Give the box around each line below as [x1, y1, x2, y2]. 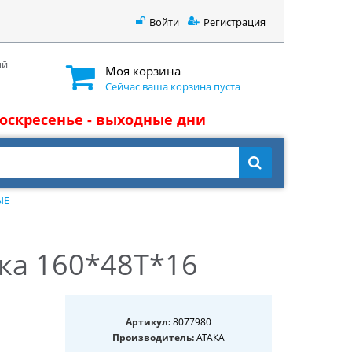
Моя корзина [104, 62, 181, 79]
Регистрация [203, 14, 266, 29]
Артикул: [126, 314, 171, 328]
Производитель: [112, 330, 195, 344]
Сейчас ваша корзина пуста [104, 79, 240, 93]
